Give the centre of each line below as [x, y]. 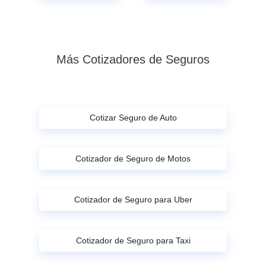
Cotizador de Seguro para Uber [133, 199]
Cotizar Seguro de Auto [133, 117]
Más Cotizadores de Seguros [133, 59]
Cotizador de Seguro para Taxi [133, 240]
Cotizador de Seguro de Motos [133, 158]
